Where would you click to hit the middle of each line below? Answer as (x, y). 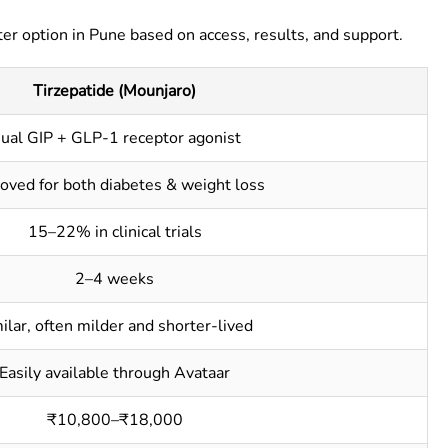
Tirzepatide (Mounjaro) (114, 91)
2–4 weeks (114, 279)
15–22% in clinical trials (114, 232)
